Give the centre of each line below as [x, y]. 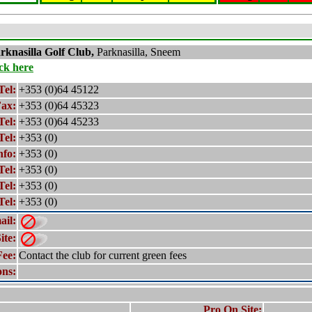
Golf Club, [69, 52]
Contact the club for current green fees [103, 255]
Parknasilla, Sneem [139, 52]
